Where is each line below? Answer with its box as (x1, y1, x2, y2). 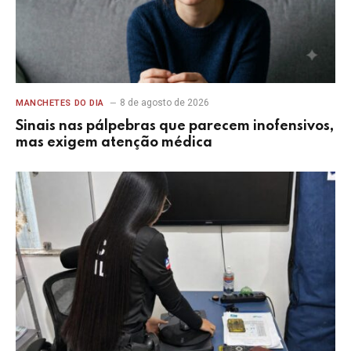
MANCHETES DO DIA (16, 98, 104, 109)
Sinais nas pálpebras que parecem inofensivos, (16, 119, 334, 134)
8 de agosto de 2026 (119, 97, 209, 109)
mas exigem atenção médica (16, 136, 212, 150)
